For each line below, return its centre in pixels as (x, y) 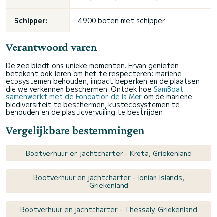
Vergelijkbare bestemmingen (75, 130)
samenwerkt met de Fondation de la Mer (74, 96)
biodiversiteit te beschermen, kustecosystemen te (93, 104)
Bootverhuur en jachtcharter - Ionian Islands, (108, 177)
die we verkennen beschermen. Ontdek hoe (80, 88)
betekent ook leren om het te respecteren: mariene (94, 73)
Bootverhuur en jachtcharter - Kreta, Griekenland (108, 153)
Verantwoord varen (51, 46)
